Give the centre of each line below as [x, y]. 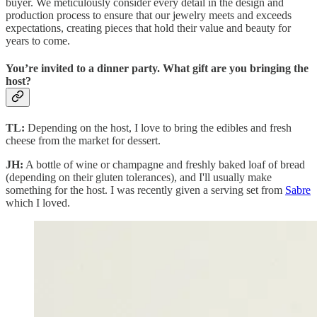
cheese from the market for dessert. [85, 141]
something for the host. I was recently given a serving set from [145, 190]
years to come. [38, 40]
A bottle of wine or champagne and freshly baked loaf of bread [164, 165]
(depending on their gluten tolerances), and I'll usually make [139, 178]
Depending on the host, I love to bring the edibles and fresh [160, 128]
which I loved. [39, 203]
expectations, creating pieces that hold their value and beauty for [148, 28]
